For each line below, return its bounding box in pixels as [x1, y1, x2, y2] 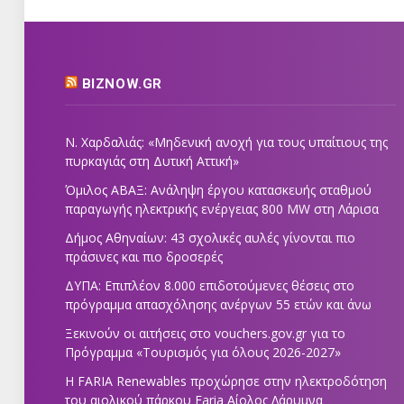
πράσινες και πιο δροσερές [65, 247, 223, 265]
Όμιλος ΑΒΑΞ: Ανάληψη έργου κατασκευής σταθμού [65, 180, 372, 198]
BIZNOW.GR [81, 75, 163, 92]
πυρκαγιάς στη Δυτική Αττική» [65, 151, 239, 170]
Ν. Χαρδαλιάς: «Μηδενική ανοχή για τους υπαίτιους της [65, 133, 388, 151]
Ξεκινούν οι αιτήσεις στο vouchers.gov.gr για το [65, 324, 345, 342]
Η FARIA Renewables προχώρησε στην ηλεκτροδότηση [65, 372, 387, 390]
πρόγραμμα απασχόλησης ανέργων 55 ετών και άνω [65, 295, 372, 313]
